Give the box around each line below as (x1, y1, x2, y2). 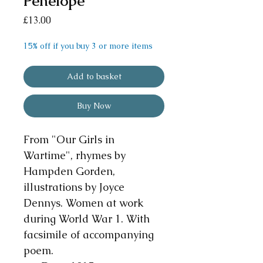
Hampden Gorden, (23, 164, 115, 178)
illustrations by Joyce (23, 180, 124, 194)
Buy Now (77, 100, 111, 112)
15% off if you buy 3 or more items (23, 41, 153, 52)
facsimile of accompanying (23, 228, 154, 242)
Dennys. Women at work (23, 196, 144, 210)
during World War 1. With (23, 212, 150, 226)
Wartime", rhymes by (23, 149, 126, 163)
